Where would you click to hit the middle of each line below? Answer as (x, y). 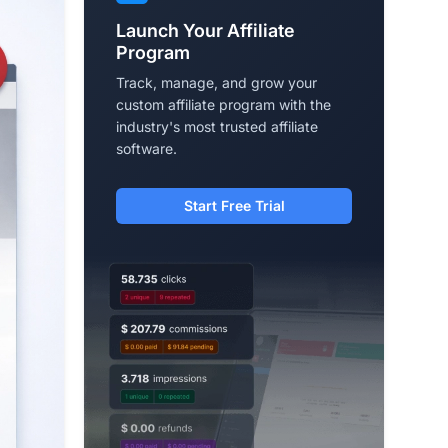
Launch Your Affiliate (205, 30)
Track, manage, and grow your (216, 82)
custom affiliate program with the (223, 104)
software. (146, 148)
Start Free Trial (234, 205)
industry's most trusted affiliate (217, 126)
